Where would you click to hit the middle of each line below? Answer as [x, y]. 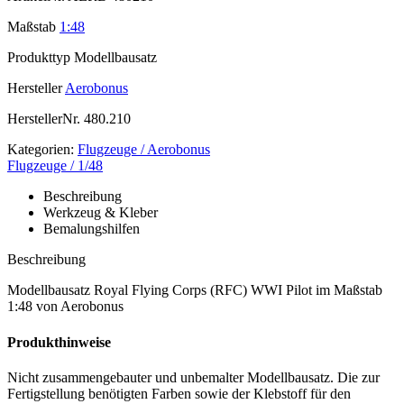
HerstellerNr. [44, 119]
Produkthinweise [59, 342]
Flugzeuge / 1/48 [55, 166]
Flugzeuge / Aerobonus [144, 150]
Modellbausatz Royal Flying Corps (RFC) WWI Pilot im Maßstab [195, 290]
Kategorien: [41, 150]
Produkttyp [39, 58]
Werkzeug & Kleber [101, 213]
